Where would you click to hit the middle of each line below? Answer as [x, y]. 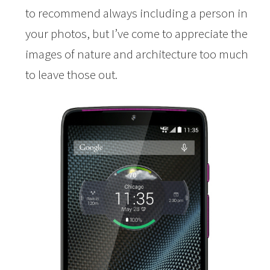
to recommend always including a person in [137, 13]
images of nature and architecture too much [137, 54]
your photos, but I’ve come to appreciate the [137, 34]
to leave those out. [72, 75]
